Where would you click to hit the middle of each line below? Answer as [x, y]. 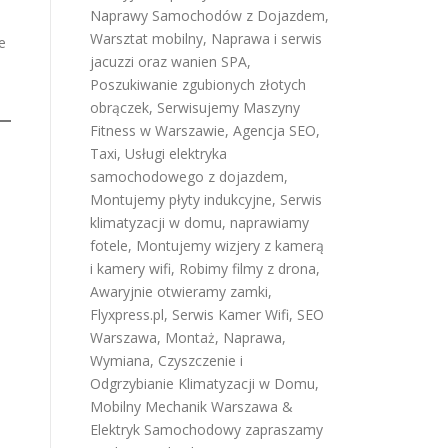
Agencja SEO [274, 131]
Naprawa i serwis [266, 39]
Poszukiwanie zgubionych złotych [198, 85]
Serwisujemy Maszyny [228, 108]
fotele [109, 246]
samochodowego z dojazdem [187, 177]
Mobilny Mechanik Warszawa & [191, 407]
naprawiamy [269, 223]
